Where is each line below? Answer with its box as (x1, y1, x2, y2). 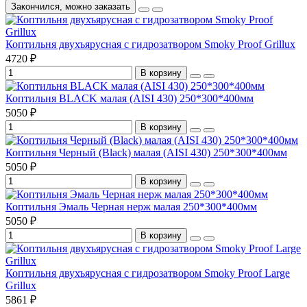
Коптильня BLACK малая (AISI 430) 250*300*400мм (5, 92, 254, 104)
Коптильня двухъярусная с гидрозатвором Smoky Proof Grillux (5, 38, 295, 50)
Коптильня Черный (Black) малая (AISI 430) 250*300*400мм (5, 146, 287, 158)
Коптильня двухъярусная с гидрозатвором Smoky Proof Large (5, 267, 290, 279)
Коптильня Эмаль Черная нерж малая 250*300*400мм (5, 200, 257, 212)
